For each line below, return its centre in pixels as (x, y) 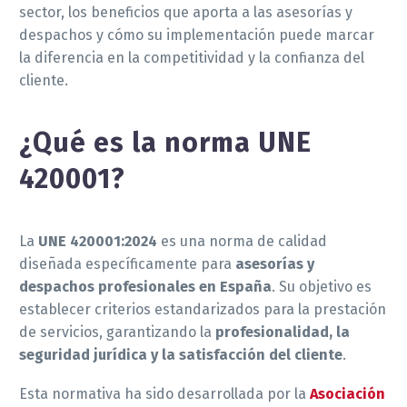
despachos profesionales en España (145, 286)
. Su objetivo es (322, 286)
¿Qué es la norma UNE (165, 142)
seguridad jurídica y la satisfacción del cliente (181, 354)
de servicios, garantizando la (117, 332)
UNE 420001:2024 (98, 241)
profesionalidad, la (283, 332)
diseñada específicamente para (127, 263)
